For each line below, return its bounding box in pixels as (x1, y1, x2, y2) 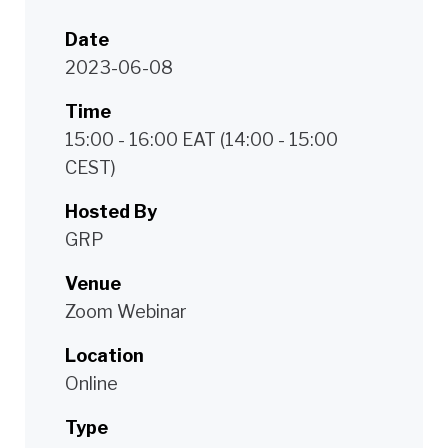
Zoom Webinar (65, 301, 187, 323)
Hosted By (65, 201, 157, 223)
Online (65, 373, 118, 395)
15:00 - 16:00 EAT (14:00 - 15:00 (65, 129, 338, 151)
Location (65, 345, 144, 367)
